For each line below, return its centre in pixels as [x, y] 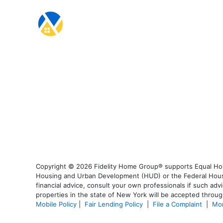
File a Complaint [178, 204]
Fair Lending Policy [114, 204]
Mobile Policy [56, 204]
